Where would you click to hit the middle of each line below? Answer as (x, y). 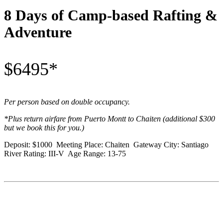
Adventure (38, 32)
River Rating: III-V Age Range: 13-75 (65, 154)
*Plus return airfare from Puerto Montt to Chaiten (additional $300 (110, 119)
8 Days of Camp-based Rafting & (111, 15)
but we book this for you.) (44, 128)
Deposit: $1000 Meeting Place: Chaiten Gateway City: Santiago (107, 145)
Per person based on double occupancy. (67, 102)
